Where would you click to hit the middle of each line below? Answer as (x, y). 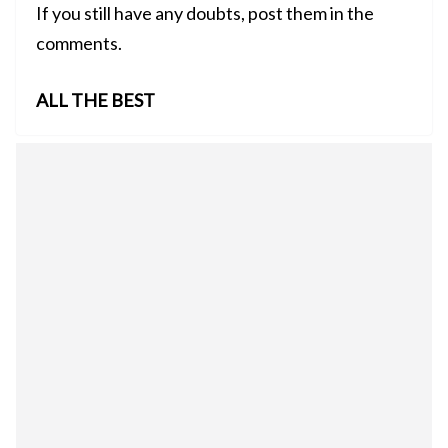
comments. (79, 43)
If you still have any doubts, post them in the (205, 13)
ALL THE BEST (95, 100)
